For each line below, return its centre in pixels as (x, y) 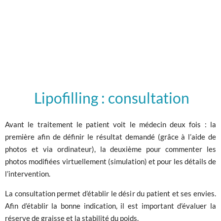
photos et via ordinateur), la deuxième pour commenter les (110, 149)
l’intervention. (28, 174)
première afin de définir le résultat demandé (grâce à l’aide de (110, 137)
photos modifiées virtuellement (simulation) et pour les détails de (110, 162)
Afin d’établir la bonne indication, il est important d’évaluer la (110, 206)
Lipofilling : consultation (112, 98)
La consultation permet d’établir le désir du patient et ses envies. (110, 194)
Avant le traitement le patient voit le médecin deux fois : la (110, 125)
